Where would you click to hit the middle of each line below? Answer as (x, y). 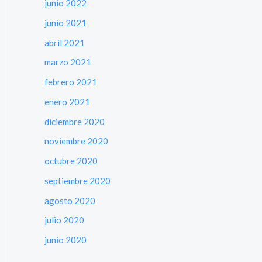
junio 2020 (65, 240)
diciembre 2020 (75, 121)
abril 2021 (65, 42)
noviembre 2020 (76, 141)
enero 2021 (67, 101)
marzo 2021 (68, 62)
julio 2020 (64, 220)
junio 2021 (65, 23)
